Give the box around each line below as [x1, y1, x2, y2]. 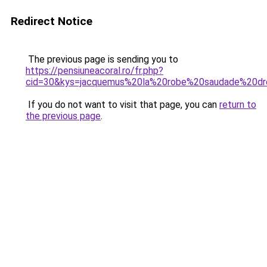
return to [219, 99, 256, 110]
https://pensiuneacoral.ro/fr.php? [26, 65, 163, 76]
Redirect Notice [11, 14, 92, 28]
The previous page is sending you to [26, 54, 178, 65]
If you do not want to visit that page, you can [26, 99, 219, 110]
